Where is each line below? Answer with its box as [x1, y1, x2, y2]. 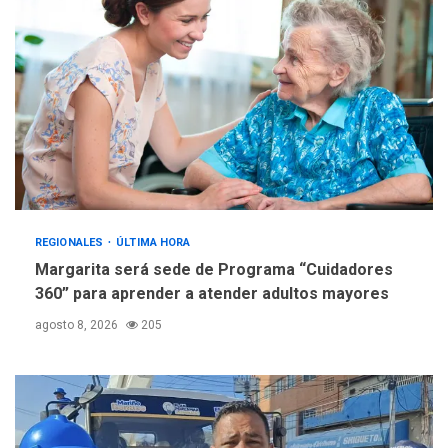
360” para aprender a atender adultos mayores [35, 284, 389, 304]
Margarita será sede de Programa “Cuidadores [35, 260, 393, 280]
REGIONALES [35, 236, 107, 250]
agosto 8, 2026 [35, 318, 121, 333]
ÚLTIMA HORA [116, 236, 191, 250]
